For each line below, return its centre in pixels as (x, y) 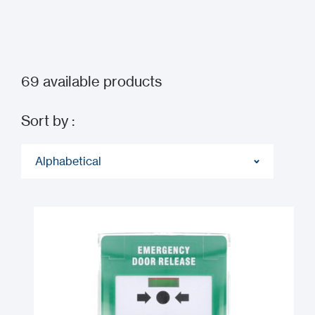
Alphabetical (68, 161)
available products (101, 81)
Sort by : (48, 121)
